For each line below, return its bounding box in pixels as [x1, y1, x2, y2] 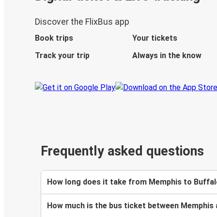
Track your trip [35, 51, 90, 61]
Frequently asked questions [41, 143, 204, 159]
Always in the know [132, 51, 201, 61]
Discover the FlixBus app [35, 17, 129, 27]
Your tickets [132, 33, 177, 43]
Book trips [35, 33, 73, 43]
